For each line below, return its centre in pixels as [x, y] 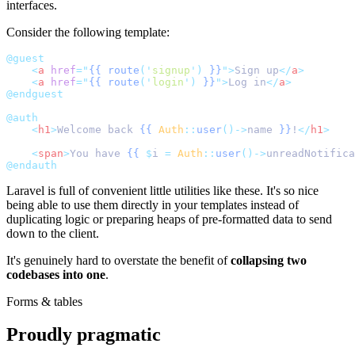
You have [98, 153]
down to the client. [53, 233]
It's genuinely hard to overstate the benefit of [118, 260]
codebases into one [56, 274]
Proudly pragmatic [84, 335]
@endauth [32, 165]
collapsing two [269, 260]
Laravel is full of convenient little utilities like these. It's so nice [162, 190]
